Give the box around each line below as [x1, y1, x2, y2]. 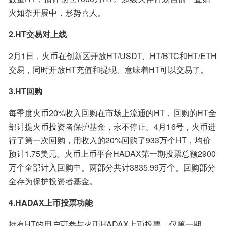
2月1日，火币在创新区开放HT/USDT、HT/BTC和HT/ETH [9, 50, 217, 62]
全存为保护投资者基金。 [9, 175, 97, 187]
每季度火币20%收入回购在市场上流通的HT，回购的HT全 [9, 107, 216, 119]
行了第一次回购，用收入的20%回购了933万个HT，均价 [9, 134, 211, 146]
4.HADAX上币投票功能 [9, 197, 93, 208]
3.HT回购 [9, 85, 42, 97]
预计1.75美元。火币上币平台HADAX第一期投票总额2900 [9, 148, 216, 159]
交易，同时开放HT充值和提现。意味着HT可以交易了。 [9, 64, 208, 75]
